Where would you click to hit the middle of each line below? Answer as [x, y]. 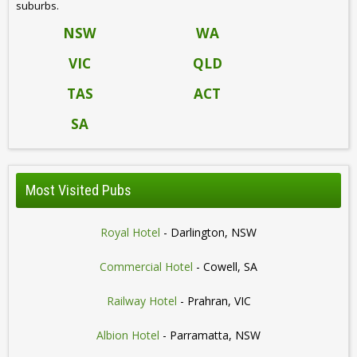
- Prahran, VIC [214, 301]
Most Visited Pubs [78, 190]
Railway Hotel [141, 301]
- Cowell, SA [225, 267]
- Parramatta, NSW [210, 335]
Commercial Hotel [146, 267]
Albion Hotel [128, 335]
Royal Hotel [130, 233]
